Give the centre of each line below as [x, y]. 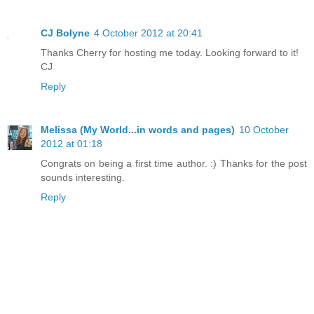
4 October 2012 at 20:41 [148, 33]
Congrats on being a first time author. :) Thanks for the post [174, 164]
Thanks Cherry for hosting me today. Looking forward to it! [170, 53]
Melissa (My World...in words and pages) [138, 130]
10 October [264, 130]
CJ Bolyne [65, 33]
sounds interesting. [83, 178]
